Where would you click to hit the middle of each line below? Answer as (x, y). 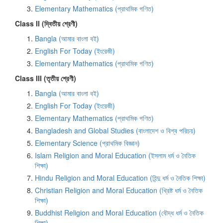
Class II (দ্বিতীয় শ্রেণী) (46, 23)
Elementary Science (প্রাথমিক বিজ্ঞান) (87, 143)
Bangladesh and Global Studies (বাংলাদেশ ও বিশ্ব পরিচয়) (115, 130)
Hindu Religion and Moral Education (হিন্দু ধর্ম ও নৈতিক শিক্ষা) (120, 177)
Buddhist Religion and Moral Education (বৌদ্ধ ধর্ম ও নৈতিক (119, 212)
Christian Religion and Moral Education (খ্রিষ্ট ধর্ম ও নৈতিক (119, 190)
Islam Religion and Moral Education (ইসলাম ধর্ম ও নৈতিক (115, 155)
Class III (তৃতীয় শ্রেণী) (46, 78)
